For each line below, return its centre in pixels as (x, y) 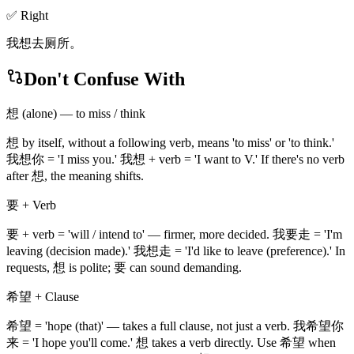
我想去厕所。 (44, 43)
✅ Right (27, 16)
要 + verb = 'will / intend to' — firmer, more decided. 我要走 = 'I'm (174, 234)
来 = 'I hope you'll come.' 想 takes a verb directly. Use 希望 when (171, 342)
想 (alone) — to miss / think (76, 113)
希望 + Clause (43, 296)
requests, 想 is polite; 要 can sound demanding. (124, 267)
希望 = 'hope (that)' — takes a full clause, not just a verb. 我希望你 (175, 326)
